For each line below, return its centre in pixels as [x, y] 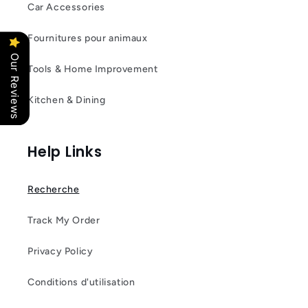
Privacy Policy [60, 251]
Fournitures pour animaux [88, 38]
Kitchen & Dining [67, 100]
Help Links [65, 152]
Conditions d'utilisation [81, 282]
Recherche [54, 189]
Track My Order [64, 220]
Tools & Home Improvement [93, 69]
